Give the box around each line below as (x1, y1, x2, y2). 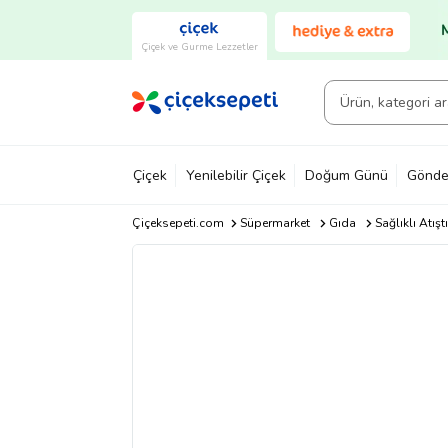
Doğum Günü (305, 165, 388, 185)
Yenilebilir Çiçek (186, 165, 286, 185)
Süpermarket (239, 215, 310, 231)
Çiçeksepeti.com (132, 215, 224, 231)
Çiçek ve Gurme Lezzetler (141, 39, 258, 54)
